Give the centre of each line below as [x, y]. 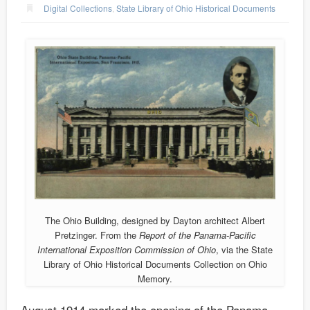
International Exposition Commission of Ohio [127, 250]
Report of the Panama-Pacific [196, 235]
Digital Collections [78, 8]
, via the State [244, 250]
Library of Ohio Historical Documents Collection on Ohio [155, 264]
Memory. [155, 279]
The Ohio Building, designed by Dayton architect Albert [155, 221]
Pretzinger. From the [95, 235]
